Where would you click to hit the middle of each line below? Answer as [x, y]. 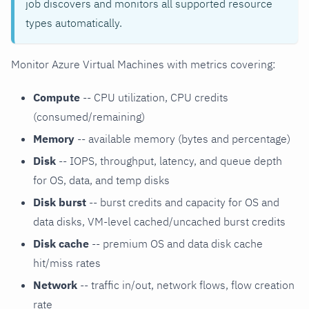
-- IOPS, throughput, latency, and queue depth [169, 160]
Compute [57, 97]
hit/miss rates [67, 262]
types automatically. [74, 22]
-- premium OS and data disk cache [176, 243]
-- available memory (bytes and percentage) [182, 138]
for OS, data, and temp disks [101, 180]
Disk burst [60, 202]
